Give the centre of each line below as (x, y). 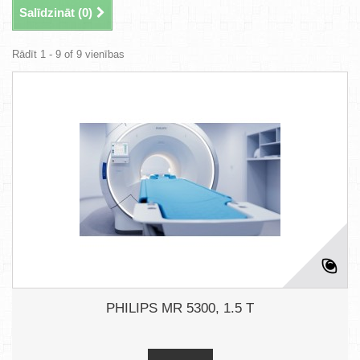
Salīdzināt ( (51, 12)
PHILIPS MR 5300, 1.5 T (180, 308)
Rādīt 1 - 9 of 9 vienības (68, 54)
